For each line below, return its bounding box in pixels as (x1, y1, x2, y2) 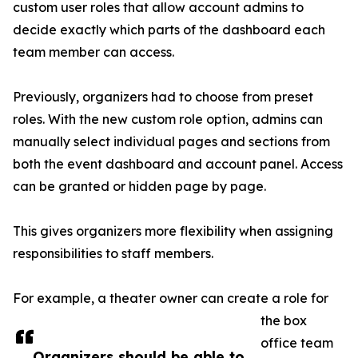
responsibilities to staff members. (13, 245, 213, 262)
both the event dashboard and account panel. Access (13, 156, 343, 173)
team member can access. (13, 44, 174, 61)
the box (261, 312, 307, 329)
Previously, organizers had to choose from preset (13, 89, 313, 105)
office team (261, 335, 333, 352)
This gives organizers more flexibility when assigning (13, 223, 333, 240)
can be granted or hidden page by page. (13, 178, 266, 195)
